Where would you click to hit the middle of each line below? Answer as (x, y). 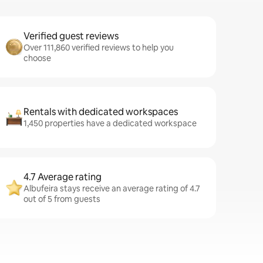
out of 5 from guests (62, 199)
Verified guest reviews (71, 36)
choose (37, 58)
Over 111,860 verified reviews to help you (99, 48)
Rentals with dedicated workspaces (101, 112)
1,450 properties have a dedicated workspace (110, 123)
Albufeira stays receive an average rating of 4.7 (112, 188)
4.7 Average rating (63, 177)
